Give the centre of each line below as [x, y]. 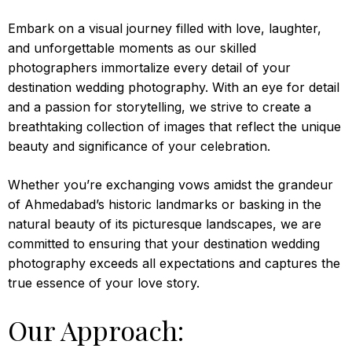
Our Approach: [96, 330]
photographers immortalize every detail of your [149, 68]
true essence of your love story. [104, 283]
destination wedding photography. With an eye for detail [174, 87]
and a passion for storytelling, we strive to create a [159, 107]
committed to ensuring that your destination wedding [164, 244]
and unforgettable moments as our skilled [132, 48]
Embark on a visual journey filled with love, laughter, [165, 28]
